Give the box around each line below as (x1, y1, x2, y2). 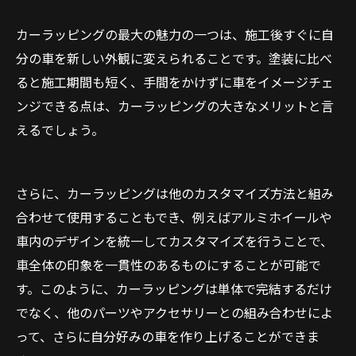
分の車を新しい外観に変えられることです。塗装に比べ (16, 48, 332, 68)
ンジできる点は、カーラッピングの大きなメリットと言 (16, 96, 334, 115)
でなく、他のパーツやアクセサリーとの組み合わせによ (16, 303, 333, 322)
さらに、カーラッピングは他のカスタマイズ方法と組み (16, 184, 334, 203)
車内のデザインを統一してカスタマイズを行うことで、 (16, 231, 333, 250)
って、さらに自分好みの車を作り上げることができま (16, 327, 319, 346)
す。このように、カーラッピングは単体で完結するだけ (16, 279, 332, 298)
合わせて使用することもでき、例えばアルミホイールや (16, 207, 332, 226)
